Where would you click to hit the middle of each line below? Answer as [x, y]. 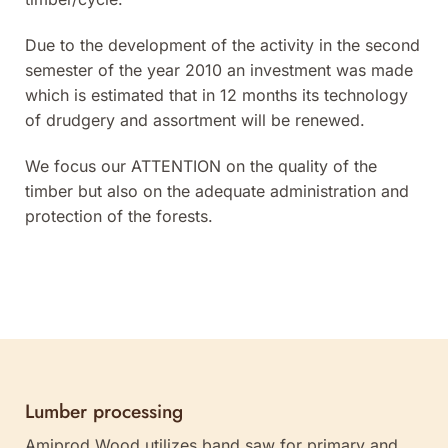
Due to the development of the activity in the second [222, 44]
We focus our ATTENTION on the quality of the [201, 165]
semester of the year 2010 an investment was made [219, 69]
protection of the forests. [119, 215]
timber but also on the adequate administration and [217, 190]
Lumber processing [104, 411]
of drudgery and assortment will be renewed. [195, 119]
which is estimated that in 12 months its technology [216, 94]
